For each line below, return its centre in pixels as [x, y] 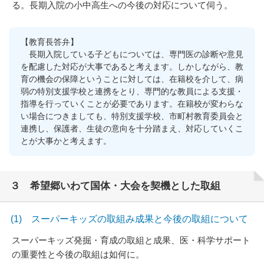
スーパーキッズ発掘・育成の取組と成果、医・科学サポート [131, 240]
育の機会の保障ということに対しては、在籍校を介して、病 [132, 79]
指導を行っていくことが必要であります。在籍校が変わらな [132, 104]
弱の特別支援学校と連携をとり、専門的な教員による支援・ [132, 91]
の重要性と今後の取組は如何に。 [78, 254]
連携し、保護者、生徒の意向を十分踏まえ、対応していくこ [132, 128]
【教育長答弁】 [49, 42]
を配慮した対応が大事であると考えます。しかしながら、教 [132, 67]
